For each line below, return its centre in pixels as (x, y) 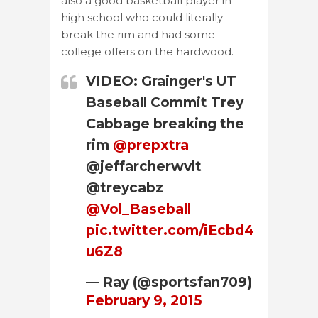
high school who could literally (142, 17)
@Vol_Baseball (138, 209)
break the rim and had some (138, 34)
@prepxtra (151, 145)
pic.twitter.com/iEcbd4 (170, 230)
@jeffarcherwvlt (144, 166)
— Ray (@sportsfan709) (169, 282)
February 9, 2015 (144, 300)
